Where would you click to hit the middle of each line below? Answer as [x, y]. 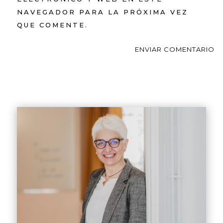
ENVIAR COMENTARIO [175, 49]
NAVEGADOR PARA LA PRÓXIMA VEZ [102, 12]
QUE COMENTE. [52, 25]
